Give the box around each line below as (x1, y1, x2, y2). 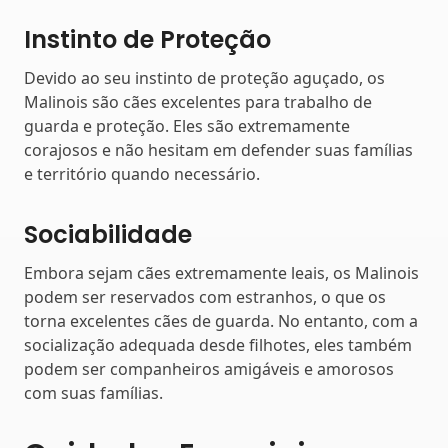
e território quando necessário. (24, 163, 260, 186)
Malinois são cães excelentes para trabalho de (24, 91, 372, 114)
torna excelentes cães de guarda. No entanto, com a (24, 309, 418, 332)
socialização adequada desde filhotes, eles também (24, 333, 412, 356)
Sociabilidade (24, 218, 192, 252)
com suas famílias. (24, 381, 163, 404)
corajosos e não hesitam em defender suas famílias (24, 139, 413, 162)
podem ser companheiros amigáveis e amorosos (24, 357, 394, 380)
